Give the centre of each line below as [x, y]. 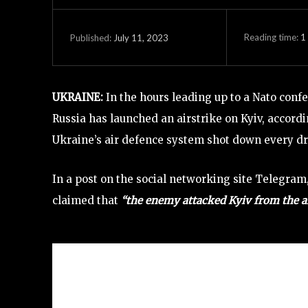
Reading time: [272, 37]
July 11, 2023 [141, 37]
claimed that [87, 200]
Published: [91, 37]
